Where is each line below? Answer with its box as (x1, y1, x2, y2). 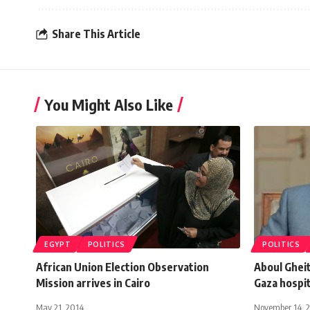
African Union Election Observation (36, 259, 209, 274)
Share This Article (52, 27, 140, 42)
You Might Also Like (44, 94, 173, 114)
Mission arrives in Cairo (36, 275, 150, 290)
